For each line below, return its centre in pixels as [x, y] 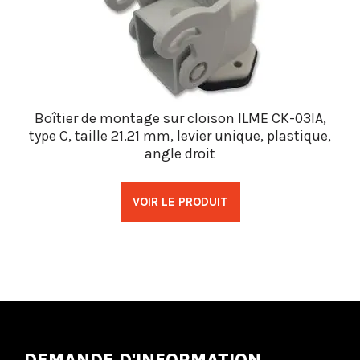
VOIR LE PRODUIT [180, 202]
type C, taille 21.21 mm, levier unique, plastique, [180, 136]
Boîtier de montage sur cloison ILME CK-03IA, [180, 119]
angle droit [180, 154]
